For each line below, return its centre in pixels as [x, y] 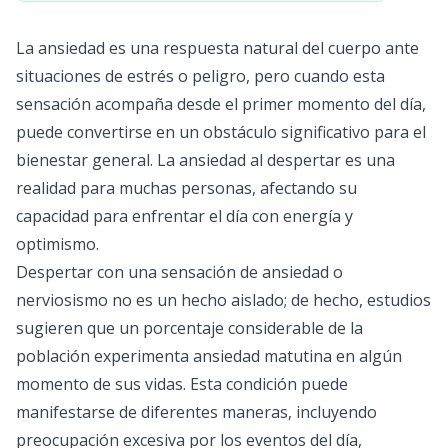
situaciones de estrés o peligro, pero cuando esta [200, 76]
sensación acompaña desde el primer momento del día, [221, 104]
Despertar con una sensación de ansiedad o [179, 272]
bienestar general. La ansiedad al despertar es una [205, 160]
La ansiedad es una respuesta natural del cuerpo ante [217, 48]
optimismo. [57, 244]
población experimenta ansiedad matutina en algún [209, 356]
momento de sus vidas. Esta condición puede [182, 384]
